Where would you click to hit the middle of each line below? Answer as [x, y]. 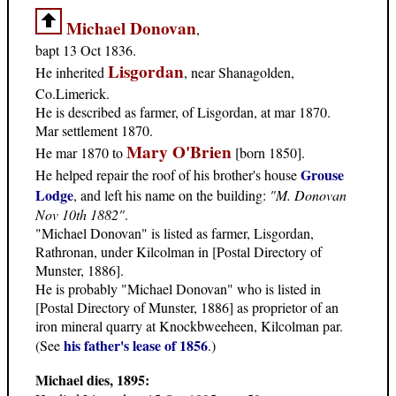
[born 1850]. [268, 153]
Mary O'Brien [179, 152]
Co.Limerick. [72, 94]
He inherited [72, 72]
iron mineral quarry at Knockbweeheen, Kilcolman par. [189, 326]
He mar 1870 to [81, 153]
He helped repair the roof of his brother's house [168, 175]
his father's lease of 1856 [136, 346]
